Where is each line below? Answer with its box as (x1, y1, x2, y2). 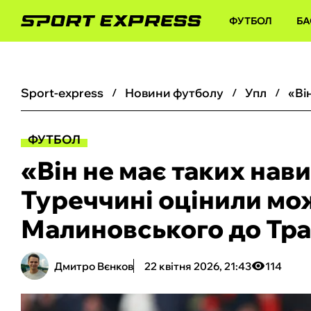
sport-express (29, 85, 103, 100)
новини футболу (134, 85, 224, 100)
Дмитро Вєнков (54, 259, 133, 273)
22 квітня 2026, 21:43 (144, 259, 251, 273)
